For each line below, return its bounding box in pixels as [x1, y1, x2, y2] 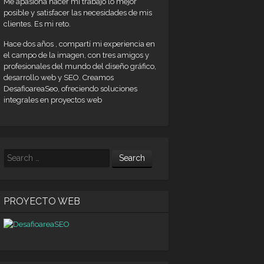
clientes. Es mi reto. [4, 19, 71, 28]
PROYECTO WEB [4, 196, 80, 207]
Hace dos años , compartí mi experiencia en [4, 39, 155, 48]
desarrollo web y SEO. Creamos [4, 73, 114, 82]
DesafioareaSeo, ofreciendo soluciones [4, 84, 137, 93]
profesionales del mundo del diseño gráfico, [4, 62, 156, 71]
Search [3, 150, 28, 159]
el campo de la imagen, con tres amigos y [4, 51, 149, 60]
